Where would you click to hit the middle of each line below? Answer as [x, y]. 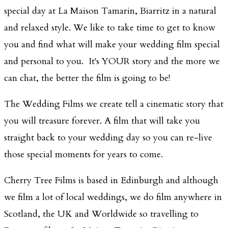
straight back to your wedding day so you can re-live [108, 137]
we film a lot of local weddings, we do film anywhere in [113, 197]
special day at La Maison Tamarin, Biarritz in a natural [110, 11]
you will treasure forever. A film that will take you [102, 121]
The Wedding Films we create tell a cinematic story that [114, 104]
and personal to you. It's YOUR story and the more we [112, 61]
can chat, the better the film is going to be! [87, 78]
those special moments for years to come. [83, 154]
